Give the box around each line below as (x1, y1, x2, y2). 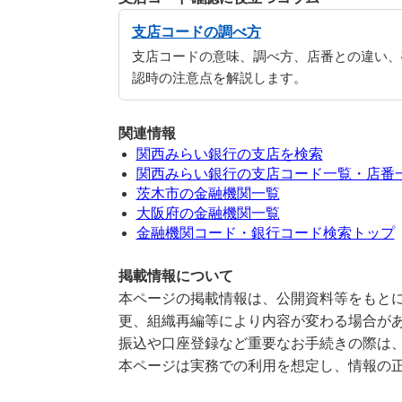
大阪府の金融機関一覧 (135, 205, 280, 221)
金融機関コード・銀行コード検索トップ (135, 225, 395, 240)
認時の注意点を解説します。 (131, 71, 307, 85)
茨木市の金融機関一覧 (135, 186, 280, 201)
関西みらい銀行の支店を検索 (135, 146, 323, 162)
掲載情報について (118, 268, 233, 284)
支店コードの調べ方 (131, 23, 261, 39)
